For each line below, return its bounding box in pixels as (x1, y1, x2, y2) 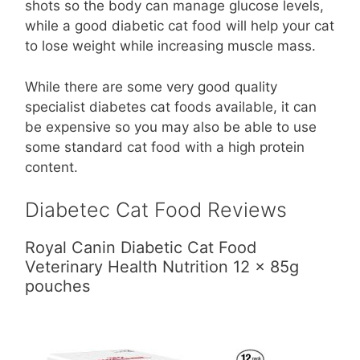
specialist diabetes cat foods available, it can (25, 98, 317, 115)
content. (25, 158, 78, 175)
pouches (25, 276, 90, 296)
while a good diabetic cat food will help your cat (25, 18, 334, 34)
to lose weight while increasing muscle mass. (25, 38, 316, 54)
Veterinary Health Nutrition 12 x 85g (25, 257, 299, 276)
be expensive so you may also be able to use (25, 118, 317, 135)
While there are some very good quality (25, 78, 277, 95)
